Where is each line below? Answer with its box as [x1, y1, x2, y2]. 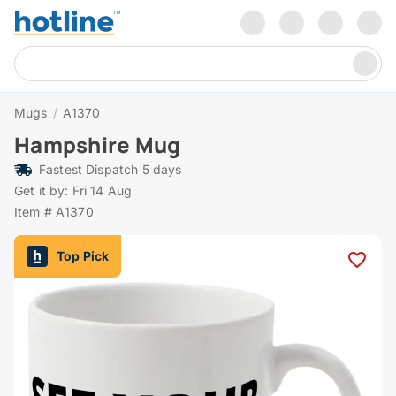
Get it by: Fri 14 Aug [14, 183, 133, 199]
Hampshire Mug [14, 130, 181, 160]
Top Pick [57, 248, 110, 264]
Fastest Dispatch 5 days [39, 162, 182, 178]
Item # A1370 [14, 204, 94, 220]
